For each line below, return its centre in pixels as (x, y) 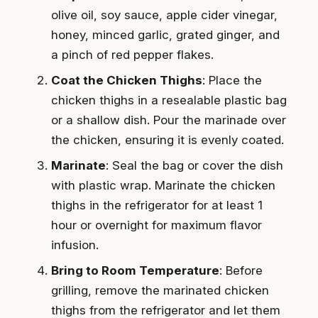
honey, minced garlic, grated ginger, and (165, 35)
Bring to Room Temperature (135, 271)
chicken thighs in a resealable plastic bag (169, 100)
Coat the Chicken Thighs (127, 81)
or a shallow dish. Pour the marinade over (169, 120)
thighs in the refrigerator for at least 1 (157, 205)
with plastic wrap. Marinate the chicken (163, 186)
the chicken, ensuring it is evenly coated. (168, 140)
